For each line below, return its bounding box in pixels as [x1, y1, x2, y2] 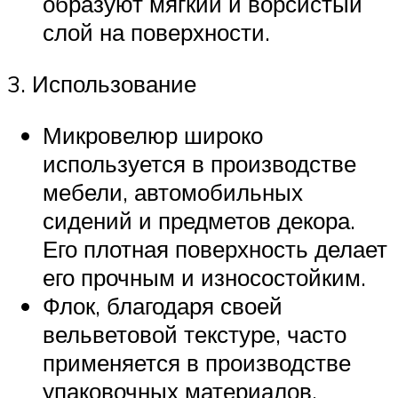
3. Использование [7, 68, 196, 98]
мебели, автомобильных [43, 177, 303, 206]
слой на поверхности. [43, 18, 270, 47]
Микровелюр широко [43, 120, 263, 149]
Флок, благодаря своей [43, 291, 283, 320]
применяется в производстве [43, 347, 351, 377]
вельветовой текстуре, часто [43, 319, 346, 348]
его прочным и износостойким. [43, 262, 366, 291]
